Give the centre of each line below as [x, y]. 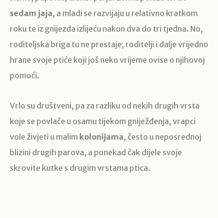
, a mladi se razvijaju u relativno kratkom [125, 13]
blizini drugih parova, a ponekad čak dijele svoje [96, 152]
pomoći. [25, 75]
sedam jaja [31, 13]
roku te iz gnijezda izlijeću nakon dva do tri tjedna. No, [106, 28]
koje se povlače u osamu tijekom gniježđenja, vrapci [103, 121]
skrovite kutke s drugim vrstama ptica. [80, 168]
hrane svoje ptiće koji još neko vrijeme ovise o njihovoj [107, 60]
